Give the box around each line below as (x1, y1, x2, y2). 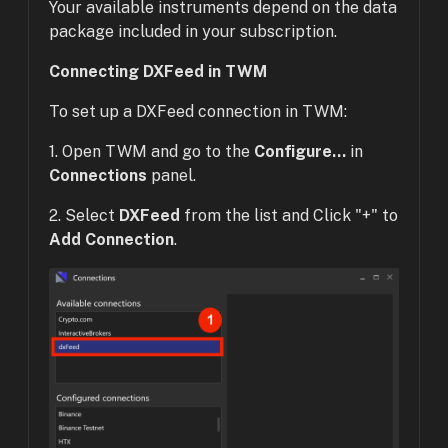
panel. (147, 166, 196, 185)
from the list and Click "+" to (180, 206, 398, 225)
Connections (49, 166, 147, 185)
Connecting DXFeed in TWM (49, 62, 267, 81)
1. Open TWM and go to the (49, 142, 254, 161)
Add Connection (49, 230, 174, 249)
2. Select (49, 206, 119, 225)
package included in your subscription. (49, 22, 337, 41)
